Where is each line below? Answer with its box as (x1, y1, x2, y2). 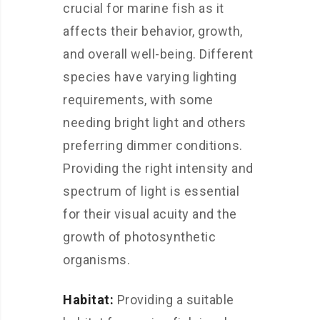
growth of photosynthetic (63, 229, 216, 244)
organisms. (63, 251, 130, 267)
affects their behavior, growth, (63, 23, 243, 39)
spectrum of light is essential (63, 183, 239, 199)
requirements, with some (63, 91, 214, 107)
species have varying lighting (63, 69, 237, 84)
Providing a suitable (114, 291, 234, 307)
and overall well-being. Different (63, 46, 254, 61)
